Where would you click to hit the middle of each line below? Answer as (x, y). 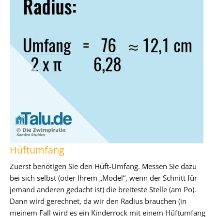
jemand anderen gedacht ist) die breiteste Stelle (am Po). (103, 189)
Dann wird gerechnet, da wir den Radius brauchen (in (98, 201)
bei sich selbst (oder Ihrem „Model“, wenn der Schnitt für (103, 178)
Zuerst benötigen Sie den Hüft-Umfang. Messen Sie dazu (103, 166)
